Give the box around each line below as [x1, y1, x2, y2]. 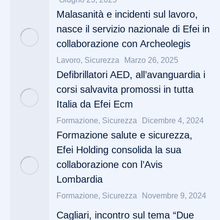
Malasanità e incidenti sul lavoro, [56, 9, 198, 20]
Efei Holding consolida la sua [56, 144, 181, 155]
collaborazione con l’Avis [56, 159, 163, 170]
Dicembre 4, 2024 [142, 116, 204, 125]
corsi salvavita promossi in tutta [56, 84, 193, 95]
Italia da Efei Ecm [56, 99, 133, 110]
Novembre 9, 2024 [142, 192, 206, 200]
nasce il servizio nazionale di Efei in [56, 24, 210, 34]
